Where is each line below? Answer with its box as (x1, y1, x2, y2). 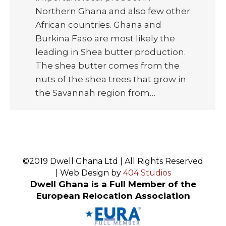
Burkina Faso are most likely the (35, 33, 175, 43)
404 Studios (123, 168, 171, 178)
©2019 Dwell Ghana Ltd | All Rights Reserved (23, 156, 203, 166)
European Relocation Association (36, 191, 190, 201)
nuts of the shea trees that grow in (35, 74, 186, 84)
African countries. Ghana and (35, 19, 161, 30)
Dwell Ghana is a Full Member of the (30, 179, 196, 190)
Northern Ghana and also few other (35, 6, 190, 16)
